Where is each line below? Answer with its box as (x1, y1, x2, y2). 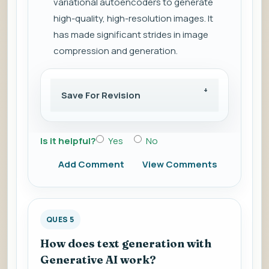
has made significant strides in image (53, 28, 208, 41)
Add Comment (58, 158, 124, 171)
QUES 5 (46, 214, 74, 225)
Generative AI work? (40, 253, 156, 267)
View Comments (142, 158, 217, 171)
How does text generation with (40, 237, 211, 251)
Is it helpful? (40, 134, 96, 148)
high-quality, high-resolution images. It (53, 12, 213, 25)
